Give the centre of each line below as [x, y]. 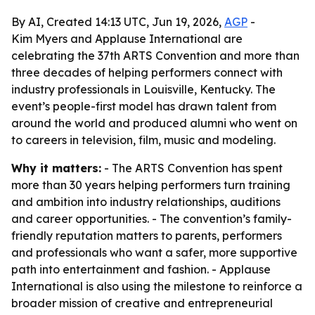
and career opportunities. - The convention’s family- [152, 219]
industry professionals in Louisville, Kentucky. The [143, 89]
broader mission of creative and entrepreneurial [142, 303]
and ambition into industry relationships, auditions [146, 202]
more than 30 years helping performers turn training [151, 185]
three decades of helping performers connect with [147, 72]
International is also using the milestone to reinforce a [157, 286]
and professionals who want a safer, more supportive [154, 252]
